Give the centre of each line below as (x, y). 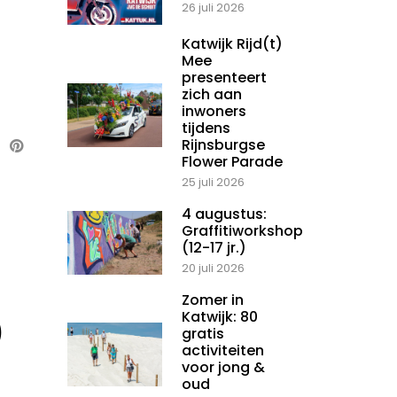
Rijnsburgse (223, 145)
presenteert (224, 78)
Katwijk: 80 (220, 317)
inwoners (214, 112)
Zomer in (213, 300)
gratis (203, 334)
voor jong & (223, 368)
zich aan (212, 95)
